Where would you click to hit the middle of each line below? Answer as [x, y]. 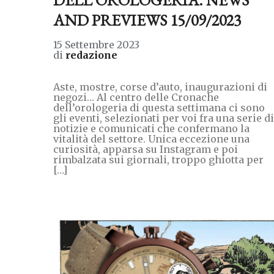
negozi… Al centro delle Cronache [136, 97]
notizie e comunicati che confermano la [151, 128]
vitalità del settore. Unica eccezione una [151, 139]
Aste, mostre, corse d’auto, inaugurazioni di [160, 87]
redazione [91, 55]
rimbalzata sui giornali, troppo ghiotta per [158, 159]
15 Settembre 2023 [96, 44]
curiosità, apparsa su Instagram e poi [146, 149]
